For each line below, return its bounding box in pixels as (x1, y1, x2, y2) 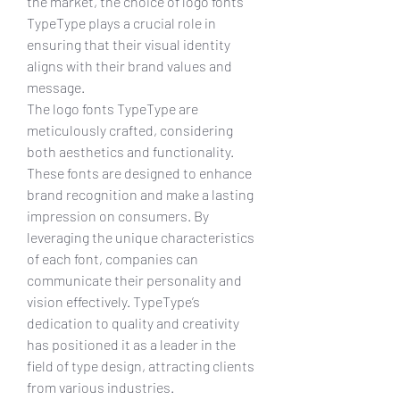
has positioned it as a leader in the (27, 335, 236, 353)
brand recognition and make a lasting (27, 185, 254, 203)
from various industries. (27, 378, 174, 396)
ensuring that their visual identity (27, 35, 230, 53)
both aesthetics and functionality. (27, 142, 234, 160)
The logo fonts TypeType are (27, 99, 198, 117)
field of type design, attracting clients (27, 356, 254, 374)
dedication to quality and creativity (27, 313, 239, 331)
